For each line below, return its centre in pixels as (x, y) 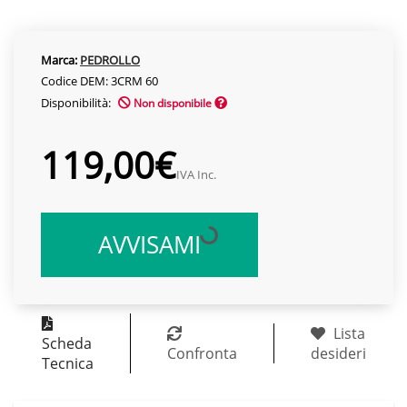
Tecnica (67, 363)
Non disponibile (173, 103)
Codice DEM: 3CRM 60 (99, 80)
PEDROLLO (110, 60)
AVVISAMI (149, 244)
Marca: (59, 60)
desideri (338, 353)
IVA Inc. (196, 174)
